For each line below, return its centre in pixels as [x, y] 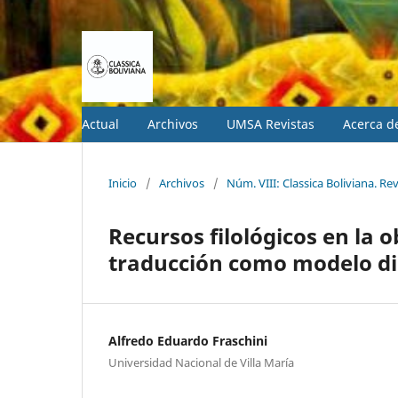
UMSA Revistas [271, 123]
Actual [100, 123]
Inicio [123, 183]
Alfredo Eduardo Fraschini [188, 340]
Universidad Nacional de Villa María [201, 362]
